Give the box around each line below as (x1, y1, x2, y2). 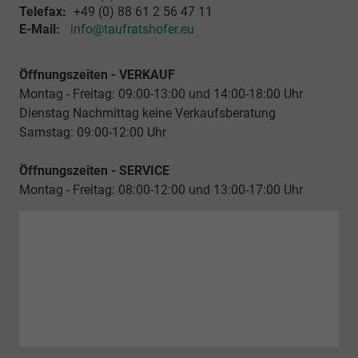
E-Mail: (19, 22, 60, 38)
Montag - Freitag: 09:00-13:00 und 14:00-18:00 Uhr (19, 86, 303, 102)
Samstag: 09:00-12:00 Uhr (19, 125, 169, 141)
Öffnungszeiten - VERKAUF (19, 67, 175, 83)
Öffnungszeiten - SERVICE (19, 163, 169, 179)
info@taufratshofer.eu (70, 22, 194, 38)
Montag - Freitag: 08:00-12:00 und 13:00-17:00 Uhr (19, 182, 303, 198)
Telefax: (19, 4, 66, 20)
